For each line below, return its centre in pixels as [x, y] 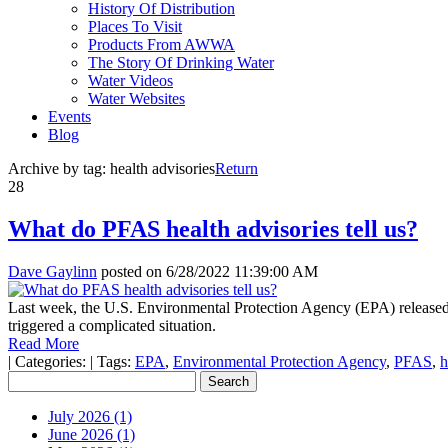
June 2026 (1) [91, 434]
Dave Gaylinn [52, 271]
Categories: [50, 361]
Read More [43, 343]
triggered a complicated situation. [112, 325]
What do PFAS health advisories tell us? [213, 228]
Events [69, 116]
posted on [131, 271]
